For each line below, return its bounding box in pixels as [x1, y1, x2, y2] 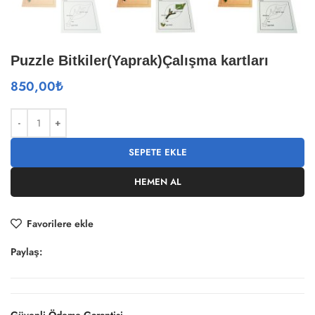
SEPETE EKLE [128, 146, 187, 160]
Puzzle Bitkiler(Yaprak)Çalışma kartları [11, 53, 269, 69]
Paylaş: [11, 245, 42, 259]
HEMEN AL [134, 175, 181, 189]
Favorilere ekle [27, 217, 94, 231]
